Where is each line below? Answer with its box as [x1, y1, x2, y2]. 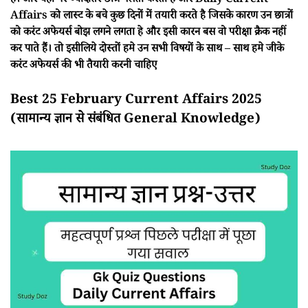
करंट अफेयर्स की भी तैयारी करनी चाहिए [10, 58, 157, 75]
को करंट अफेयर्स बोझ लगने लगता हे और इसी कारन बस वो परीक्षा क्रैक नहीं [10, 25, 286, 42]
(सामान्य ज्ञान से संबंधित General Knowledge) [10, 110, 261, 131]
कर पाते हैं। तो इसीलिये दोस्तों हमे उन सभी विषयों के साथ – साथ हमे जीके [10, 41, 284, 58]
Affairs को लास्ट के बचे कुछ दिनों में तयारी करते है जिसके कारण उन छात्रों [10, 8, 293, 25]
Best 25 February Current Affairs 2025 [10, 91, 262, 111]
